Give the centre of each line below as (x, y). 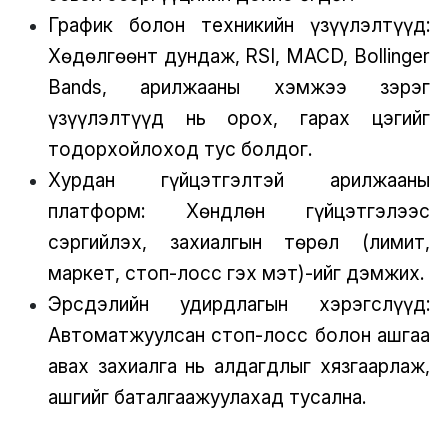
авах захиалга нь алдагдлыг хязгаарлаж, (239, 365)
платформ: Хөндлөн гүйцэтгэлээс (239, 210)
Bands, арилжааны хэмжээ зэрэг (239, 86)
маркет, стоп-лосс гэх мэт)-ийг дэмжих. (235, 272)
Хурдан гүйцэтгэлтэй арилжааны (239, 179)
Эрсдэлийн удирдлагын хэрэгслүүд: (239, 303)
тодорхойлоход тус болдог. (179, 148)
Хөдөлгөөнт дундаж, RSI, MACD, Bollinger (239, 55)
